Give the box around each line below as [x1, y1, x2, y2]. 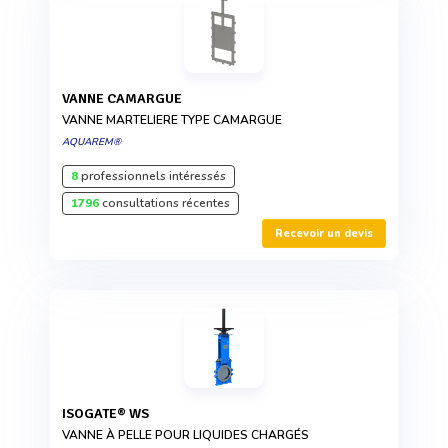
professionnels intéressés [78, 168, 226, 185]
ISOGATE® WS [66, 405, 149, 423]
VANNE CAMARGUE [69, 90, 182, 108]
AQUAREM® [62, 135, 121, 150]
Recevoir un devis [275, 226, 373, 242]
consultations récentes [99, 195, 230, 212]
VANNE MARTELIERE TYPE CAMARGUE [62, 112, 282, 129]
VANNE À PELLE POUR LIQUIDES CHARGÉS [62, 427, 309, 444]
